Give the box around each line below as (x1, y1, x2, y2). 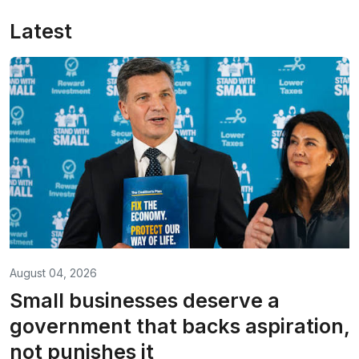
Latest (10, 19, 72, 43)
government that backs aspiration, (10, 313, 349, 338)
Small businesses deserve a (10, 288, 280, 313)
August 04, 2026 (10, 265, 97, 280)
